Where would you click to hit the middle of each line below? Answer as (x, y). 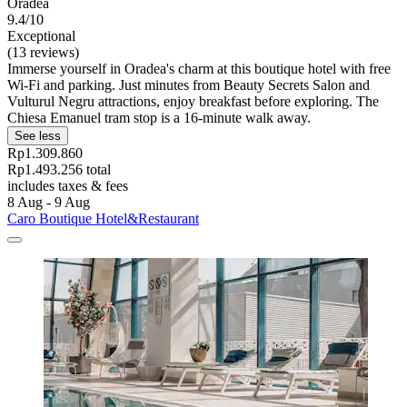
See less (38, 135)
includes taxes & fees (68, 185)
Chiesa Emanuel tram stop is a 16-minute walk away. (159, 117)
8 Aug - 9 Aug (49, 202)
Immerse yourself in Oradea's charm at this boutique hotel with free (199, 68)
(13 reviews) (43, 52)
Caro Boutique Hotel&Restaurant (103, 218)
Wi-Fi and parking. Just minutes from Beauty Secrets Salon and (189, 84)
